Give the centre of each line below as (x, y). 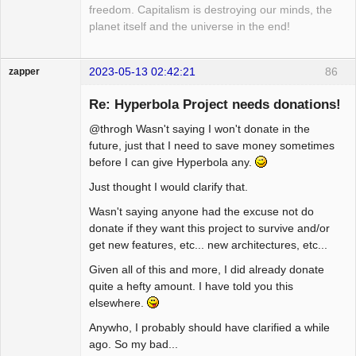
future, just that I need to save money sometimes (212, 146)
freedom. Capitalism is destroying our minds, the (211, 10)
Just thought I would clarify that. (168, 187)
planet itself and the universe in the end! (190, 26)
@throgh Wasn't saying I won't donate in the (199, 129)
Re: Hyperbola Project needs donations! (215, 104)
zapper (24, 71)
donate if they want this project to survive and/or (209, 228)
